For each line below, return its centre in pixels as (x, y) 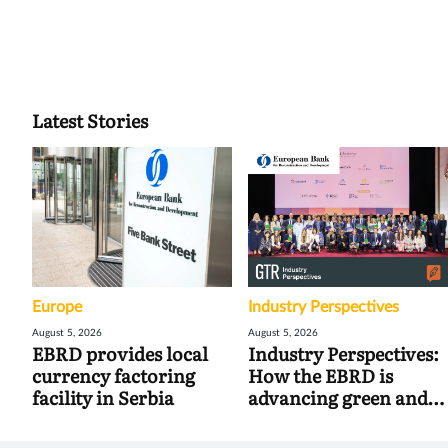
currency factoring (113, 375)
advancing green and (338, 397)
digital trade (300, 419)
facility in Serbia (103, 397)
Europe (57, 306)
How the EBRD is (320, 375)
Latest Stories (90, 120)
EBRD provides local (120, 353)
